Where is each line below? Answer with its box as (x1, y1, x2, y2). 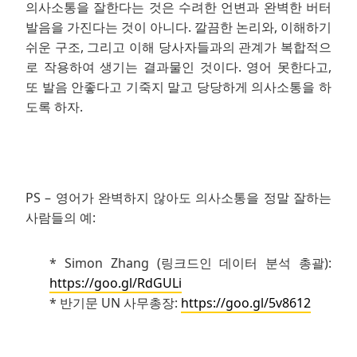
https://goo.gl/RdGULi (49, 273, 182, 292)
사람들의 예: (25, 208, 96, 226)
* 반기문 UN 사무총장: (49, 293, 181, 312)
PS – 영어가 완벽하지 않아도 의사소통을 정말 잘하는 (25, 188, 331, 206)
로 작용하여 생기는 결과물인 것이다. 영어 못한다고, (25, 57, 331, 76)
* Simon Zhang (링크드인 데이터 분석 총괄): (49, 253, 331, 272)
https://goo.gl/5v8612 (181, 293, 311, 312)
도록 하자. (25, 97, 83, 116)
